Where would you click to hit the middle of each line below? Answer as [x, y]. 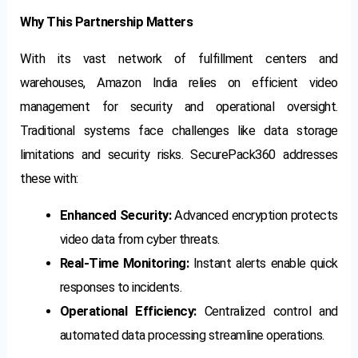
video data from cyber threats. [139, 240]
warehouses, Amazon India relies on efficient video [179, 82]
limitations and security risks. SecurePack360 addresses [179, 154]
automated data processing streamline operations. [192, 336]
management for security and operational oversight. [179, 106]
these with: [49, 178]
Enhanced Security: [115, 216]
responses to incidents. [120, 288]
